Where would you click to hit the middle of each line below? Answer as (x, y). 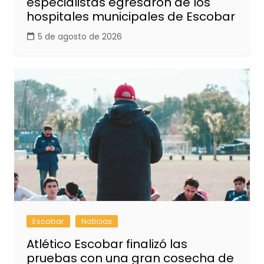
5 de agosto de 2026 (80, 36)
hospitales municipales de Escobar (131, 16)
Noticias (96, 221)
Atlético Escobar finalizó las (107, 244)
